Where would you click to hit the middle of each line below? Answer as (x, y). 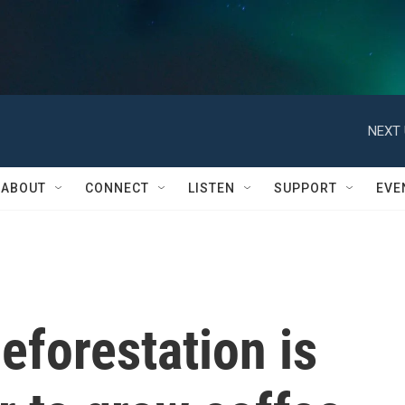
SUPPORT (306, 188)
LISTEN (212, 188)
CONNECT (117, 188)
